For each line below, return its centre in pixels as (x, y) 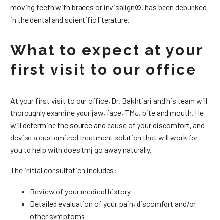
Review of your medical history (80, 191)
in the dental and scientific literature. (70, 19)
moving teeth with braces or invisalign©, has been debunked (109, 7)
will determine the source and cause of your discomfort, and (108, 125)
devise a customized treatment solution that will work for (104, 137)
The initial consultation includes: (64, 170)
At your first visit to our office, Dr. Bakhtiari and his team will (109, 100)
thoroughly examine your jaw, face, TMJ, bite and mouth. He (107, 112)
